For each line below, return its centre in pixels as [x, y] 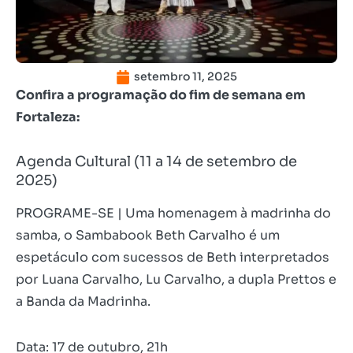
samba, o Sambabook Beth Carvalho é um [148, 236]
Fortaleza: [48, 117]
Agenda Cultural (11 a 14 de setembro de [156, 162]
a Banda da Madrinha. [83, 302]
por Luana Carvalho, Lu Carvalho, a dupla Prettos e [176, 280]
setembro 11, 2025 [186, 77]
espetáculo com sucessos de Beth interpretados [173, 258]
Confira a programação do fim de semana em [161, 95]
